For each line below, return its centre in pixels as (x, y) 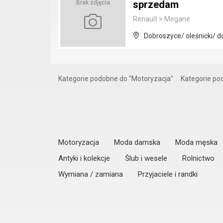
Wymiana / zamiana (91, 174)
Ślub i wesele (146, 158)
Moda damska (137, 142)
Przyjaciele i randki (168, 174)
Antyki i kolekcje (84, 158)
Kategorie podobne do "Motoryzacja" (116, 79)
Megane (176, 19)
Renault (145, 19)
